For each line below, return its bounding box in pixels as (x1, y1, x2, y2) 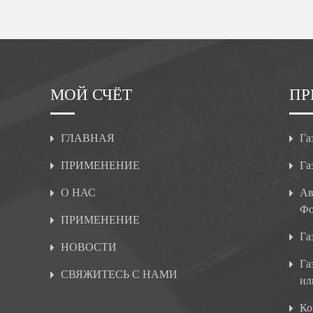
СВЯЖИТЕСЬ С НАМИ (61, 268, 177, 280)
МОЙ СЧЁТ (50, 86, 132, 103)
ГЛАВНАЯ (61, 132, 115, 144)
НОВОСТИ (61, 241, 117, 253)
